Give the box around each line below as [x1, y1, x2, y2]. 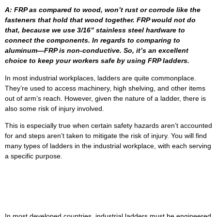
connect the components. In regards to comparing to [5, 36, 180, 45]
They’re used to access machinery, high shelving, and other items [5, 84, 205, 92]
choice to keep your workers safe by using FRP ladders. [5, 57, 189, 65]
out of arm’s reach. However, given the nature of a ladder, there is [5, 94, 206, 102]
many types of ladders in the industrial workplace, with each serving [5, 142, 211, 150]
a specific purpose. [5, 152, 62, 160]
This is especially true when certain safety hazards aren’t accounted [5, 122, 212, 130]
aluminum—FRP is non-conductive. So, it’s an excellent [5, 46, 188, 55]
